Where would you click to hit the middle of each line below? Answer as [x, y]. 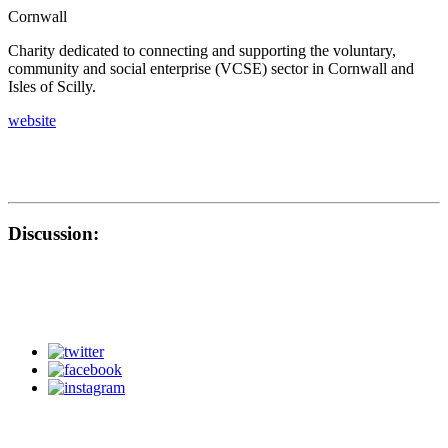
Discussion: [53, 233]
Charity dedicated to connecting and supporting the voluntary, [202, 50]
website [32, 120]
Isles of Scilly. [52, 86]
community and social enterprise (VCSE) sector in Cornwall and [211, 68]
